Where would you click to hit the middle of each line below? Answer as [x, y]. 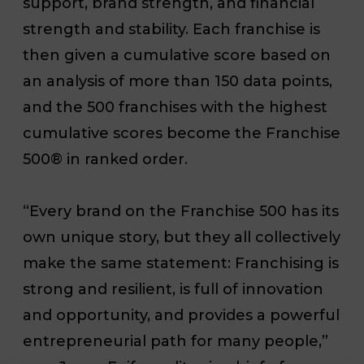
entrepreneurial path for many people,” [175, 341]
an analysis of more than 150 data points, [178, 81]
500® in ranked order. [109, 159]
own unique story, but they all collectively [182, 237]
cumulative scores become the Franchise [182, 133]
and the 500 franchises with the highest [175, 107]
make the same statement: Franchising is [181, 263]
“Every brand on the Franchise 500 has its [181, 211]
